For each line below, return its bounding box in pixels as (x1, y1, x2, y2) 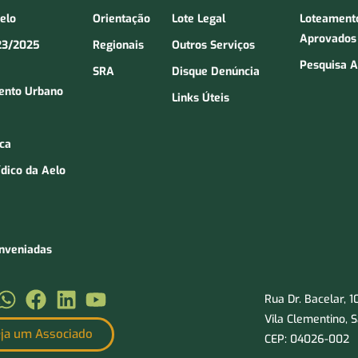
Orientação (92, 11, 150, 27)
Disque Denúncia (171, 64, 260, 80)
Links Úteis (171, 90, 229, 106)
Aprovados (299, 31, 356, 47)
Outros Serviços (171, 38, 255, 54)
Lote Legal (171, 11, 225, 27)
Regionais (92, 38, 144, 54)
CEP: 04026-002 (264, 332, 349, 348)
